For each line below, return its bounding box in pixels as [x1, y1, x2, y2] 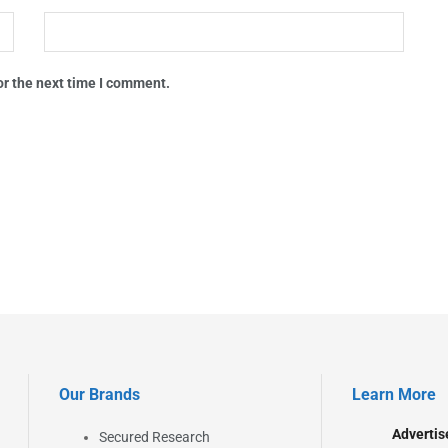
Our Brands [59, 384, 140, 404]
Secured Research [99, 428, 210, 445]
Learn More [351, 384, 436, 404]
